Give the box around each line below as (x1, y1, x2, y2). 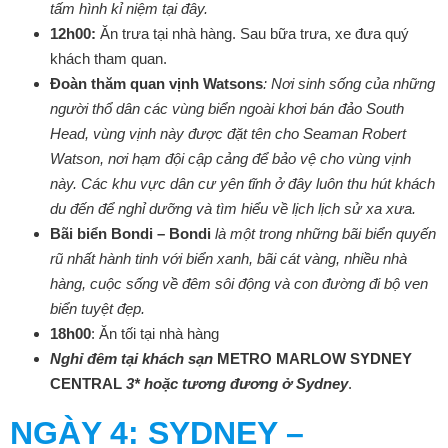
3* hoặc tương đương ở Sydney (126, 375, 348, 392)
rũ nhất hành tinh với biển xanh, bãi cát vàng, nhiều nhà (50, 250, 407, 267)
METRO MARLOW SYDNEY (217, 350, 412, 367)
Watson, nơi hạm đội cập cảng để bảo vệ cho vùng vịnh (50, 150, 411, 167)
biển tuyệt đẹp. (50, 300, 145, 317)
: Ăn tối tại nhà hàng (91, 325, 219, 342)
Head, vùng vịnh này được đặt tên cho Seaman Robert (50, 125, 406, 142)
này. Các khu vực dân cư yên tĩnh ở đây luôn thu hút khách (50, 175, 435, 192)
